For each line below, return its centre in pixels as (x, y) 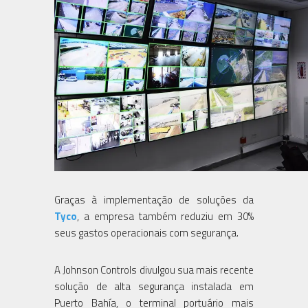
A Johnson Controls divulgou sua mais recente (154, 269)
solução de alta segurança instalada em (154, 286)
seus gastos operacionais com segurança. (146, 232)
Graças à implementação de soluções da (154, 199)
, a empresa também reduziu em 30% (165, 216)
